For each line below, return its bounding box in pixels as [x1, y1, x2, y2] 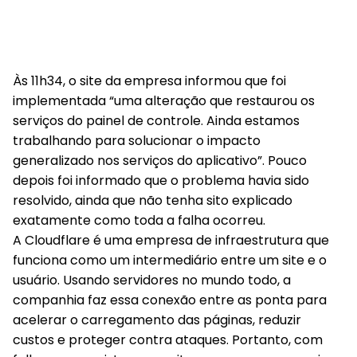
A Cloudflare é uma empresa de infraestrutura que [13, 231, 329, 249]
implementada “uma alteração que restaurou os [13, 92, 315, 110]
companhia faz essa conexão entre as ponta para [13, 291, 327, 309]
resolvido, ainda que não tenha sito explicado [13, 191, 292, 210]
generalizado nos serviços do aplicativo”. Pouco [13, 151, 307, 170]
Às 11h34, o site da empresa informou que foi [13, 72, 286, 90]
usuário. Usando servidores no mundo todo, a [13, 271, 291, 289]
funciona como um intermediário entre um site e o [13, 251, 327, 269]
